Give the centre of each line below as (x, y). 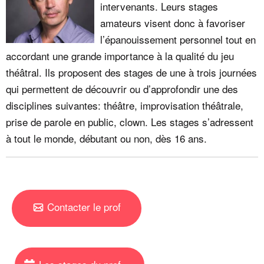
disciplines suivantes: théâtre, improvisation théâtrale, (125, 105)
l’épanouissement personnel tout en (178, 39)
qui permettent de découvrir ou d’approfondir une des (122, 88)
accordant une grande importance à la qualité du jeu (120, 55)
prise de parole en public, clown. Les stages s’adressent (130, 121)
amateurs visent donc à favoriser (173, 22)
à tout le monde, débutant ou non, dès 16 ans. (106, 138)
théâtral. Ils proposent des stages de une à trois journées (131, 72)
